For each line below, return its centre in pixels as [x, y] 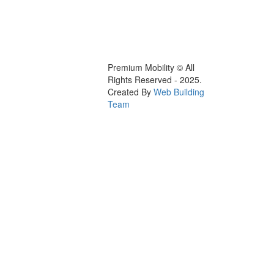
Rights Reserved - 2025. [156, 79]
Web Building [179, 91]
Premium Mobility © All [151, 67]
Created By [131, 91]
